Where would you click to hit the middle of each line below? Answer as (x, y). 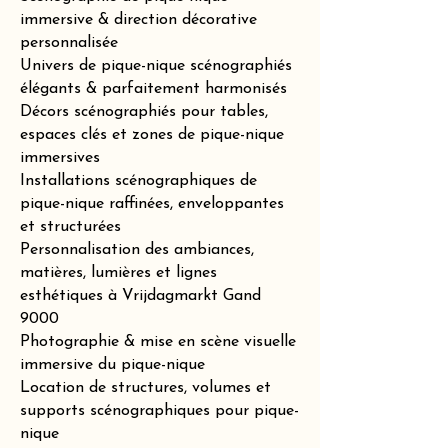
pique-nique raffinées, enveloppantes (152, 204)
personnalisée (69, 43)
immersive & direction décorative (138, 20)
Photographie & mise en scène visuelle (158, 342)
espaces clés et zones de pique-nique (152, 135)
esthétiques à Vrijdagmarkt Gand (140, 296)
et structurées (70, 227)
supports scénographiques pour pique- (159, 411)
